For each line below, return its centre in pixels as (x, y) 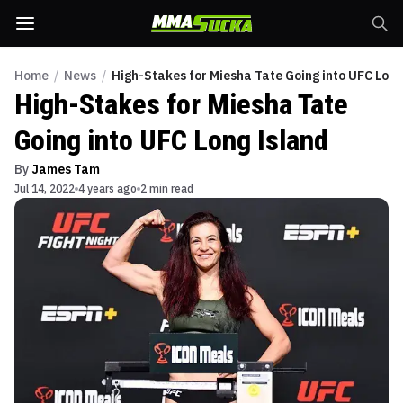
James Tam (66, 169)
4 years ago (107, 188)
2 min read (167, 188)
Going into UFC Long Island (171, 140)
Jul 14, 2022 (45, 188)
